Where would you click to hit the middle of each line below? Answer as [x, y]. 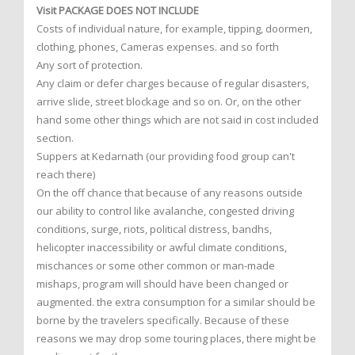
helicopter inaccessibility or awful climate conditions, [162, 248]
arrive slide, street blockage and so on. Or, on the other [169, 102]
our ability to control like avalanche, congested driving [165, 211]
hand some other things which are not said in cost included [177, 120]
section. [55, 138]
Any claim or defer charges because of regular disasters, [173, 84]
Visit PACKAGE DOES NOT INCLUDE [118, 11]
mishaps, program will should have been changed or [162, 284]
